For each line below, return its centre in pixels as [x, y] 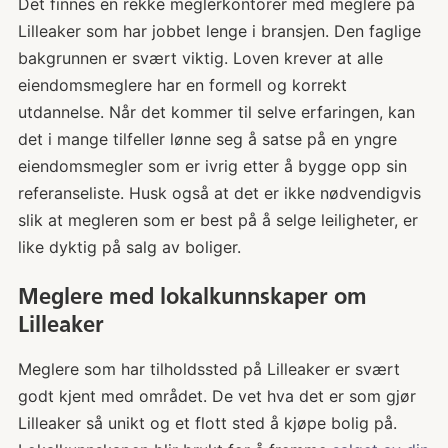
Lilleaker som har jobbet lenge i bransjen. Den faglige [219, 31]
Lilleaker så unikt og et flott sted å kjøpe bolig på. [207, 422]
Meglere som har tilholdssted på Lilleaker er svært [208, 368]
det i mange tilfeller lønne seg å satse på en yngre [207, 139]
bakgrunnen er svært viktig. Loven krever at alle [200, 58]
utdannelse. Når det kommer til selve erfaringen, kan [216, 112]
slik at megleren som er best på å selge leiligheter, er [217, 220]
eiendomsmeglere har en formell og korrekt [182, 85]
